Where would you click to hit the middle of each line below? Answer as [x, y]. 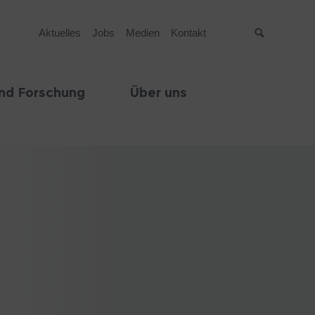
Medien [142, 33]
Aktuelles [59, 33]
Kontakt [188, 33]
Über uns [159, 93]
